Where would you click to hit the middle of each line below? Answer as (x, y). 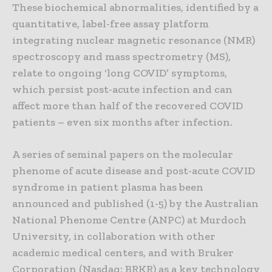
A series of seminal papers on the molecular (123, 155)
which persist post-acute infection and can (122, 90)
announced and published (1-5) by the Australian (135, 204)
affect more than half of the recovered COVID (127, 106)
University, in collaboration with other (114, 236)
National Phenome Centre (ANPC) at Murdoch (129, 220)
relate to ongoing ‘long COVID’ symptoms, (120, 73)
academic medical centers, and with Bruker (123, 253)
